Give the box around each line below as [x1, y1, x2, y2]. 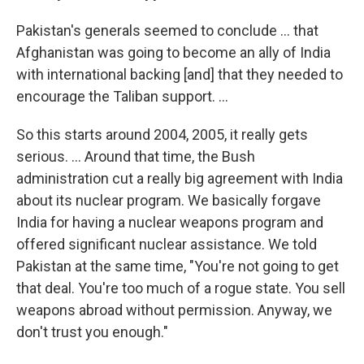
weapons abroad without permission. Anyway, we [16, 301, 332, 319]
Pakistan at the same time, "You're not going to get [16, 258, 339, 275]
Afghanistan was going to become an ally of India [16, 44, 331, 62]
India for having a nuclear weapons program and [16, 214, 323, 232]
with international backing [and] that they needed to [16, 66, 343, 84]
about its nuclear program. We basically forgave [16, 192, 321, 210]
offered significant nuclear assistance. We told [16, 236, 317, 253]
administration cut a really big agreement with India [16, 170, 343, 188]
